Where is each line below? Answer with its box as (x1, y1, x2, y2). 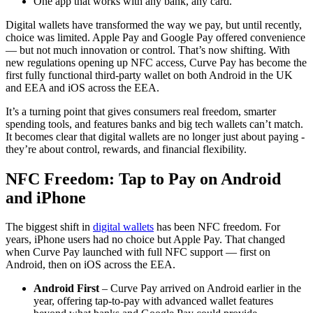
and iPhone (6, 188, 86, 207)
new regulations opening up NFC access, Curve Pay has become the (6, 56, 307, 68)
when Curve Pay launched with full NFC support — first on (6, 246, 270, 259)
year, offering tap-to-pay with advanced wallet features (34, 295, 273, 307)
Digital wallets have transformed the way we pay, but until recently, (6, 18, 302, 31)
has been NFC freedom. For (154, 221, 280, 233)
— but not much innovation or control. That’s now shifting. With (6, 43, 290, 56)
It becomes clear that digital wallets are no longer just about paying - (6, 130, 305, 143)
